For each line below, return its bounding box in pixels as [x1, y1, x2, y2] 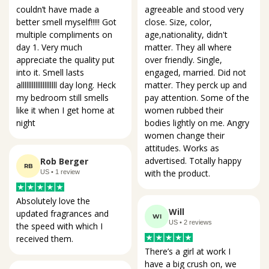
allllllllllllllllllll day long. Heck [16, 79, 118, 91]
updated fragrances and [16, 208, 111, 220]
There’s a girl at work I [145, 245, 233, 257]
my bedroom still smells [16, 92, 111, 104]
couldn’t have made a [16, 4, 101, 16]
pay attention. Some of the [145, 91, 252, 103]
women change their [145, 129, 227, 141]
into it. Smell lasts [16, 67, 86, 79]
